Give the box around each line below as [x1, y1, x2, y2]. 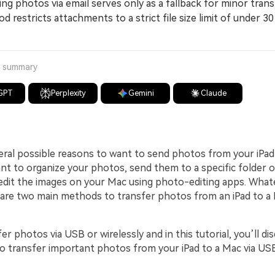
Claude [200, 88, 227, 98]
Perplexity [51, 88, 87, 98]
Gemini [128, 88, 154, 98]
